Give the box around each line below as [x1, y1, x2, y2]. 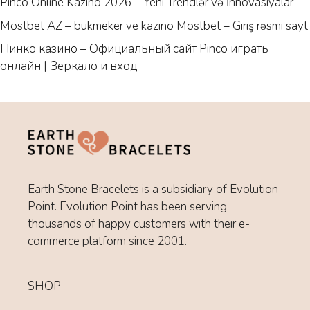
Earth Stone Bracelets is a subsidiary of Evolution [28, 181, 278, 197]
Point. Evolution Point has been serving [28, 198, 227, 215]
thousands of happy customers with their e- [28, 215, 250, 232]
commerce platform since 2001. [28, 232, 187, 249]
